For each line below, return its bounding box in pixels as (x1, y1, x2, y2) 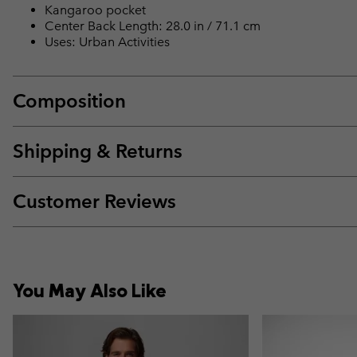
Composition (13, 88, 126, 112)
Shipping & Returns (13, 139, 182, 163)
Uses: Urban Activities (45, 33, 170, 49)
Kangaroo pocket (45, 2, 146, 18)
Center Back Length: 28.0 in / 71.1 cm (45, 18, 261, 33)
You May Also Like (13, 277, 167, 302)
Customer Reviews (13, 189, 176, 213)
